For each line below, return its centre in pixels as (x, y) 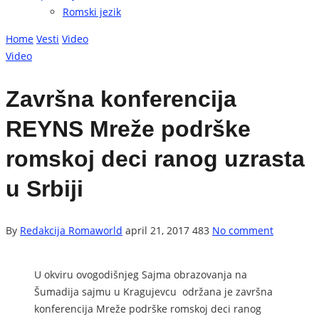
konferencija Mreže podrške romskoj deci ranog (148, 309)
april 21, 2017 (157, 231)
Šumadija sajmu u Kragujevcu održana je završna (153, 292)
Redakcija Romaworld (71, 231)
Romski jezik (92, 12)
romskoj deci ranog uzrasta (155, 158)
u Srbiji (45, 188)
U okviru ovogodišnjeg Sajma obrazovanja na (141, 275)
